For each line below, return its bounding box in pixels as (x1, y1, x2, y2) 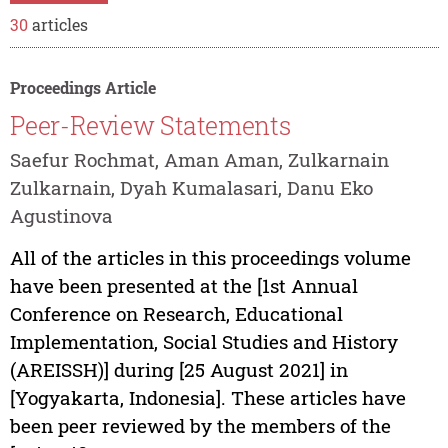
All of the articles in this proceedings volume (9, 244, 411, 270)
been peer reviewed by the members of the (9, 412, 391, 438)
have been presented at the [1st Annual (9, 272, 358, 298)
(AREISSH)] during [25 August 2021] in (9, 356, 348, 382)
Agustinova (9, 202, 113, 228)
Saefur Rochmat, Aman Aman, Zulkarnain (9, 146, 389, 172)
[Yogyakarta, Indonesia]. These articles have (9, 384, 406, 410)
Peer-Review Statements (9, 108, 291, 142)
